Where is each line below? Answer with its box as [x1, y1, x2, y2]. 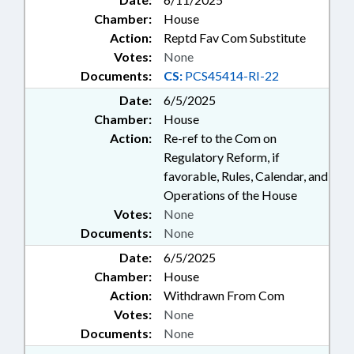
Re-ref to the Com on [164, 130, 277, 145]
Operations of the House [164, 187, 297, 202]
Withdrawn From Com [164, 288, 284, 303]
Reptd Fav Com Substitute [164, 30, 306, 45]
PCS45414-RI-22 [183, 68, 279, 83]
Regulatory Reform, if [164, 149, 280, 164]
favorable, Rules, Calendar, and [164, 168, 328, 183]
